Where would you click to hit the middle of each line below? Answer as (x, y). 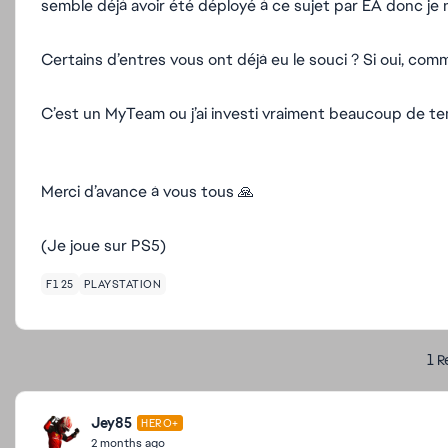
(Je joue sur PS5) (103, 245)
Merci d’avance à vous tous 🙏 (147, 191)
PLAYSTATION (122, 284)
